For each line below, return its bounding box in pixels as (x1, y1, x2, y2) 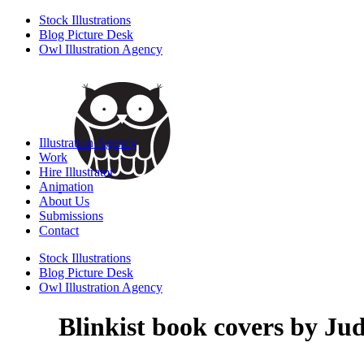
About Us (39, 194, 89, 208)
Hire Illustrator (39, 165, 114, 179)
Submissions (39, 209, 103, 223)
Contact (39, 223, 79, 237)
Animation (39, 180, 93, 193)
